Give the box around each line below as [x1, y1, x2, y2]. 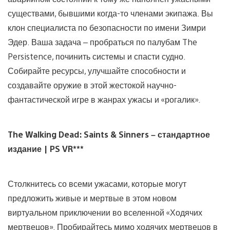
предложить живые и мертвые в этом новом [8, 192, 177, 203]
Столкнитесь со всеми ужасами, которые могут [8, 178, 186, 189]
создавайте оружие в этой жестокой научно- [8, 79, 177, 90]
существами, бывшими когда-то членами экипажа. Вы [8, 7, 213, 18]
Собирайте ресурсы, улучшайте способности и [8, 65, 186, 76]
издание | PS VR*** [8, 143, 84, 154]
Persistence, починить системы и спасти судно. [8, 50, 185, 62]
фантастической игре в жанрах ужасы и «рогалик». [8, 93, 201, 105]
